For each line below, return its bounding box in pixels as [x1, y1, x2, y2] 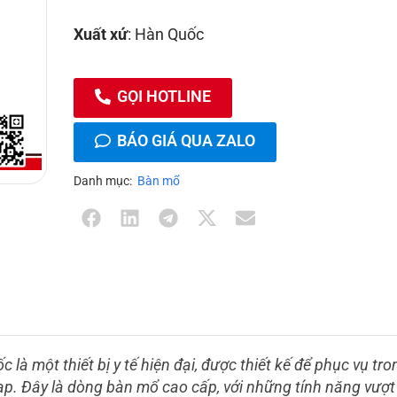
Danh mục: [73, 173, 132, 188]
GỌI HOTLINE [116, 86, 211, 105]
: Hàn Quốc [127, 24, 204, 43]
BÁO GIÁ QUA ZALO [116, 130, 255, 150]
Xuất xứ [73, 24, 128, 43]
